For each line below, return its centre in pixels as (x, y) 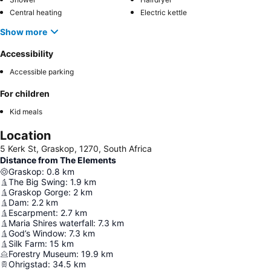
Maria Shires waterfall (51, 223)
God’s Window (36, 233)
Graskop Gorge (38, 192)
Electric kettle (164, 12)
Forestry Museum (42, 254)
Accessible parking (42, 72)
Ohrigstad (28, 264)
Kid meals (26, 112)
